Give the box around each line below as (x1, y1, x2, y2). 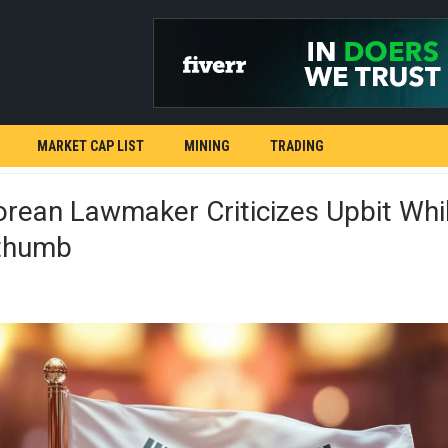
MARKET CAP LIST (37, 138, 144, 154)
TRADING (270, 138, 324, 154)
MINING (184, 138, 230, 154)
